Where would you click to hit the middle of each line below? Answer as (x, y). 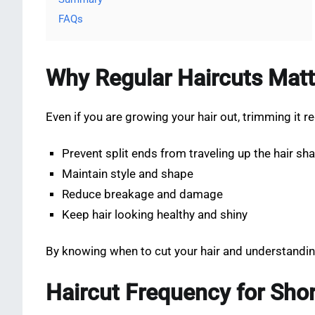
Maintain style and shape (128, 174)
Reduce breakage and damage (143, 195)
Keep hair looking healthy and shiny (155, 215)
